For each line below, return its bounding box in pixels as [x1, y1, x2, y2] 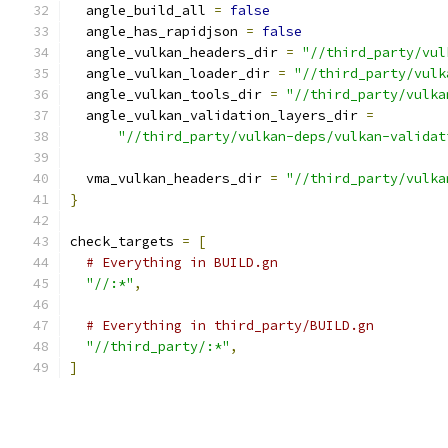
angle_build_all [70, 2, 214, 19]
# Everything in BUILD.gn [86, 254, 278, 271]
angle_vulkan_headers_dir [70, 44, 286, 61]
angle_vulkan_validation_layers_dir [70, 107, 366, 124]
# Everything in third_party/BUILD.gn [86, 317, 374, 334]
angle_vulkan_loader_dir [70, 65, 278, 82]
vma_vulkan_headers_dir [70, 170, 270, 187]
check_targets [70, 233, 182, 250]
